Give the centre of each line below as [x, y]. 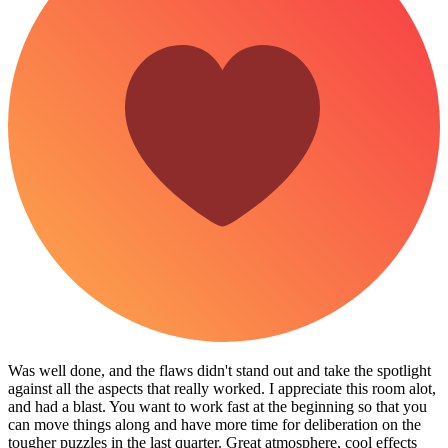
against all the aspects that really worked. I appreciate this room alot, [222, 388]
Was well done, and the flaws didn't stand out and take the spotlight [219, 370]
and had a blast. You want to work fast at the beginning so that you [217, 406]
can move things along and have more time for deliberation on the [214, 424]
